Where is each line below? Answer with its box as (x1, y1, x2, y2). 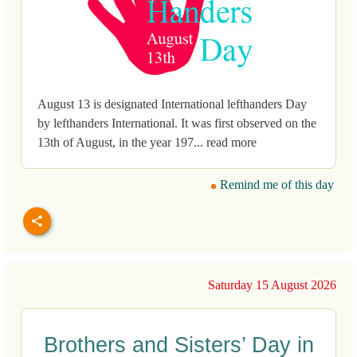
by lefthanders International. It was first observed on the (37, 116, 316, 131)
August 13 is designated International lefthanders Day (37, 97, 307, 112)
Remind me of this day (217, 178, 334, 192)
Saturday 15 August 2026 (208, 278, 336, 292)
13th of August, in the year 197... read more (37, 135, 257, 150)
